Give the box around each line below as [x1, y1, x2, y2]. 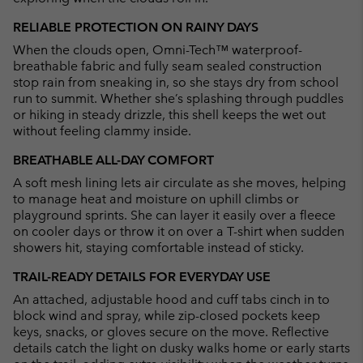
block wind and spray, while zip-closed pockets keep [13, 307, 320, 323]
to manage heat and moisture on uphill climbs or [13, 190, 299, 207]
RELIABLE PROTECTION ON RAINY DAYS [13, 19, 258, 35]
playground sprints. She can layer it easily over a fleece [13, 207, 335, 223]
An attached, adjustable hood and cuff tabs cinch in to [13, 291, 330, 307]
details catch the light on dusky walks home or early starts [13, 340, 350, 356]
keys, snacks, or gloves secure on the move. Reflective [13, 323, 329, 340]
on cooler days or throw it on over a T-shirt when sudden [13, 223, 344, 239]
